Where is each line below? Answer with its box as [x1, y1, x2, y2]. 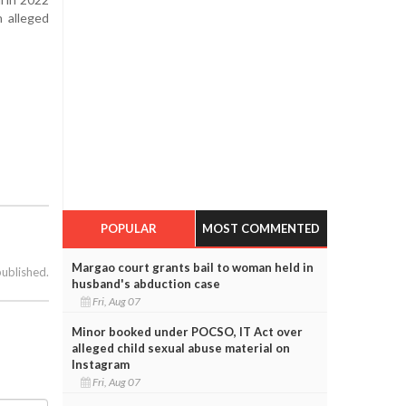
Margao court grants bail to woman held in [71, 259, 314, 275]
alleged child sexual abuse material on [71, 340, 290, 355]
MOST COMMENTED [202, 220, 321, 236]
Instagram [71, 356, 130, 372]
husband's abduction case [71, 275, 220, 291]
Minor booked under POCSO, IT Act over [71, 324, 303, 339]
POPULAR [100, 220, 157, 236]
